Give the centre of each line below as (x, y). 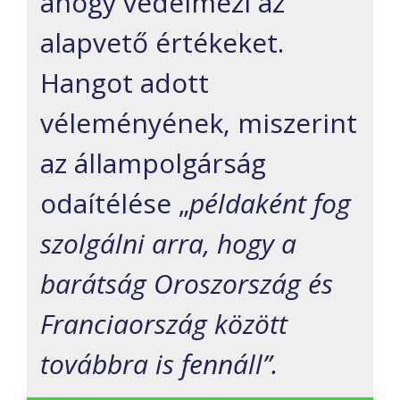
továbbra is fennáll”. (159, 364)
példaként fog (270, 204)
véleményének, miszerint (199, 123)
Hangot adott (125, 83)
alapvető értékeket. (162, 43)
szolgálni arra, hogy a (168, 244)
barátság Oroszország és (187, 284)
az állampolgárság (153, 163)
